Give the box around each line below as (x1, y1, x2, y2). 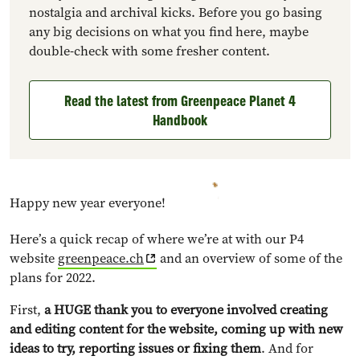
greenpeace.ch (58, 249, 144, 268)
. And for (261, 339, 313, 358)
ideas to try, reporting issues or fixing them (10, 339, 261, 358)
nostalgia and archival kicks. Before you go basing (29, 3, 322, 22)
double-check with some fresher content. (29, 42, 270, 60)
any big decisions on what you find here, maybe (29, 22, 309, 41)
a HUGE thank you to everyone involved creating (41, 301, 328, 319)
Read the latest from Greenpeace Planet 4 (64, 91, 296, 110)
